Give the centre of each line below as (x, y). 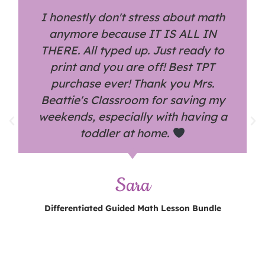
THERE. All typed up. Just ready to (132, 50)
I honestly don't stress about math (132, 17)
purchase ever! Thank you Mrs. (132, 83)
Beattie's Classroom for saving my (132, 100)
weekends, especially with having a (132, 116)
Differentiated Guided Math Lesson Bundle (132, 208)
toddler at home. (126, 133)
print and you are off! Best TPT (132, 67)
